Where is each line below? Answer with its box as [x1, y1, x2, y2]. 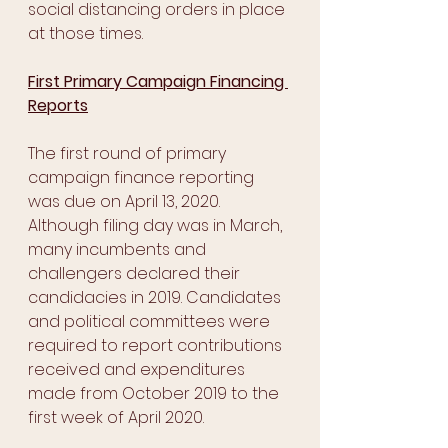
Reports [28, 94, 88, 117]
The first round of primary [28, 142, 230, 165]
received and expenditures [28, 358, 249, 381]
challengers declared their [28, 262, 244, 285]
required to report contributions [28, 334, 286, 357]
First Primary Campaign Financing [28, 70, 288, 93]
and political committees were [28, 310, 274, 333]
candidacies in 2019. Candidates [28, 286, 285, 309]
